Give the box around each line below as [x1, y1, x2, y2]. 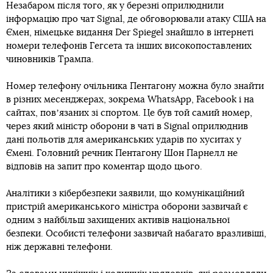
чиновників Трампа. [6, 55, 94, 64]
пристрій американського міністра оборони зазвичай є [6, 202, 248, 211]
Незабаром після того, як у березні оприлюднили [6, 1, 224, 10]
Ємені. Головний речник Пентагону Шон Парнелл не [6, 149, 238, 158]
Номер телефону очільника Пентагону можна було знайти [6, 82, 264, 91]
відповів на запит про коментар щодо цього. [6, 162, 202, 171]
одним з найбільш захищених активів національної [6, 216, 230, 225]
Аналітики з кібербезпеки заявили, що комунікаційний [6, 189, 244, 198]
